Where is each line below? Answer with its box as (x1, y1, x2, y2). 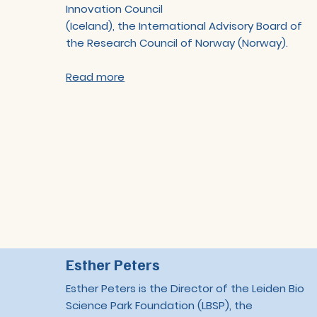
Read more (66, 69, 125, 84)
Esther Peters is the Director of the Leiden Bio (66, 281, 305, 296)
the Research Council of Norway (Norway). (66, 35, 289, 50)
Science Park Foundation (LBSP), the (66, 298, 253, 313)
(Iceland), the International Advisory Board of (66, 18, 303, 33)
